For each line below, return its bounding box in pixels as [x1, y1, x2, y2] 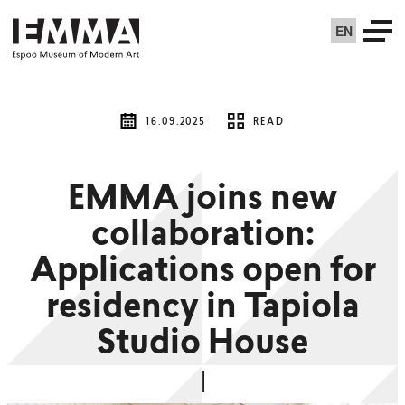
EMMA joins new [68, 184, 337, 217]
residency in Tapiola [45, 293, 360, 325]
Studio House [97, 329, 308, 362]
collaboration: [90, 221, 315, 253]
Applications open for [29, 257, 376, 289]
